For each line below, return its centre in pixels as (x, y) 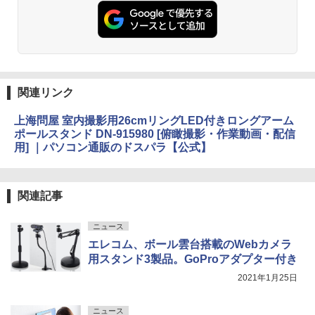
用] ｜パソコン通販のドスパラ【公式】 (113, 148)
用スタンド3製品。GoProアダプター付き (193, 259)
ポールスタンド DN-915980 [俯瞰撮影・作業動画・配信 (155, 134)
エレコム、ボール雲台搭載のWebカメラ (190, 245)
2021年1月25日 (268, 278)
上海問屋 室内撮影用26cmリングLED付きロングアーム (154, 121)
